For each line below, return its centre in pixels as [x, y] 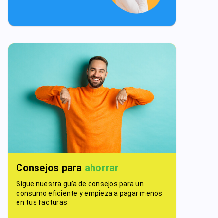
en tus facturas [42, 202]
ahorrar [102, 168]
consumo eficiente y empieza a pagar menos [89, 193]
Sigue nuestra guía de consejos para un [80, 184]
